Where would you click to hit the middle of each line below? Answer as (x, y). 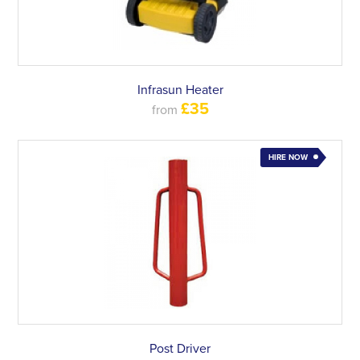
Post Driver (180, 349)
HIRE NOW (288, 157)
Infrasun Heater (180, 90)
